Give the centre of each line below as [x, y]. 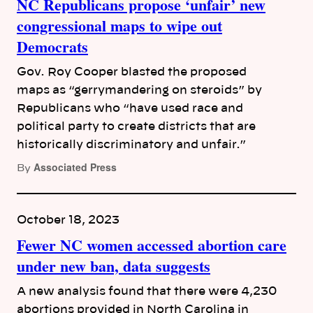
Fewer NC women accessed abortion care [152, 245]
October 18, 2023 [68, 220]
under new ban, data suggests [114, 266]
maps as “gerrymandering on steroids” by [139, 90]
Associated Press [75, 167]
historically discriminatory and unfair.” [131, 145]
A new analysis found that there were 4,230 [147, 292]
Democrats [52, 47]
